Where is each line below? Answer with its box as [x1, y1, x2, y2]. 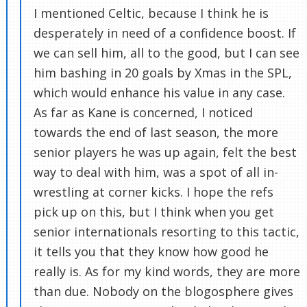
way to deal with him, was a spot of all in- [34, 164, 278, 180]
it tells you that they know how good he [34, 243, 269, 260]
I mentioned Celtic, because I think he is [34, 5, 269, 21]
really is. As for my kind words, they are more [34, 263, 300, 280]
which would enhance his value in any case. [34, 84, 285, 101]
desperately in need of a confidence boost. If [34, 25, 296, 41]
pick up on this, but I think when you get [34, 204, 274, 220]
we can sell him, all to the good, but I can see [34, 45, 299, 61]
